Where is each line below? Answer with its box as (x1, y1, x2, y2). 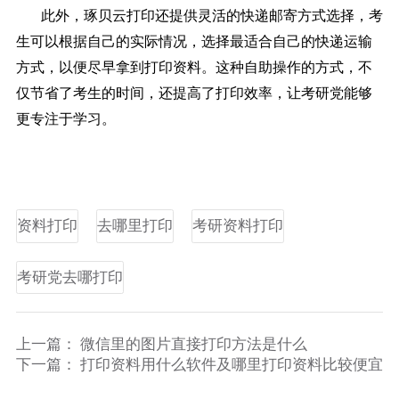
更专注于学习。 (15, 110, 116, 126)
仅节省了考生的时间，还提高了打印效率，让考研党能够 (15, 85, 372, 101)
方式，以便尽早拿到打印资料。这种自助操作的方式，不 (15, 59, 372, 75)
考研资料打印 (191, 216, 283, 234)
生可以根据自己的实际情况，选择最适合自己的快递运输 (15, 33, 372, 49)
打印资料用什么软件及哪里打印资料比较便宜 (79, 356, 383, 374)
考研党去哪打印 (16, 268, 123, 286)
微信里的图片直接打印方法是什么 (79, 336, 307, 354)
